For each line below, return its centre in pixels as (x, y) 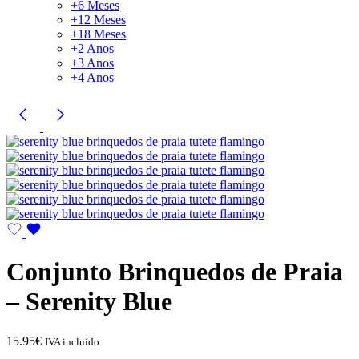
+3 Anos (92, 63)
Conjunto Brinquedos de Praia (175, 272)
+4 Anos (92, 77)
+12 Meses (98, 19)
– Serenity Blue (89, 302)
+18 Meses (98, 34)
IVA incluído (72, 341)
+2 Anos (92, 48)
